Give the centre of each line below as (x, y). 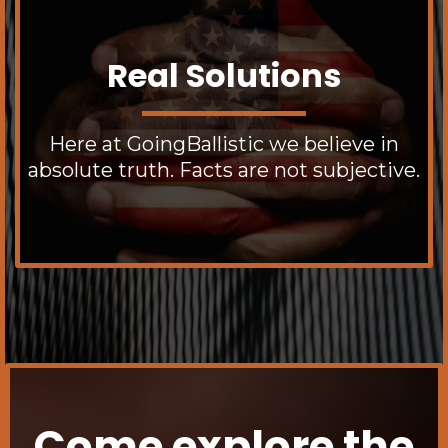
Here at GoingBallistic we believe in (224, 144)
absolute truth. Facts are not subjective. (224, 170)
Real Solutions (224, 76)
